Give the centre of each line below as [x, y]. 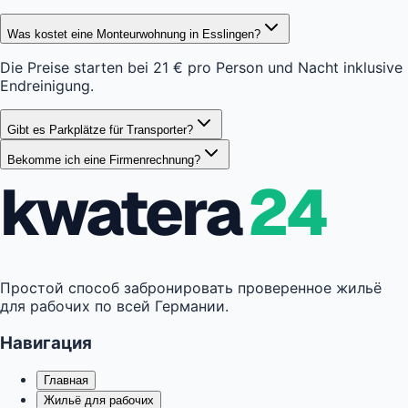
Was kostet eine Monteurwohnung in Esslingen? [134, 35]
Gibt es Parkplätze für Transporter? [100, 130]
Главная [66, 381]
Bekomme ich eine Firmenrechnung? [104, 160]
